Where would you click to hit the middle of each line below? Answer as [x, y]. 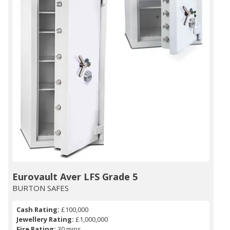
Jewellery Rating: [45, 219]
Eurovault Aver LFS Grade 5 [75, 177]
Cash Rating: [38, 210]
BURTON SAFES [41, 188]
